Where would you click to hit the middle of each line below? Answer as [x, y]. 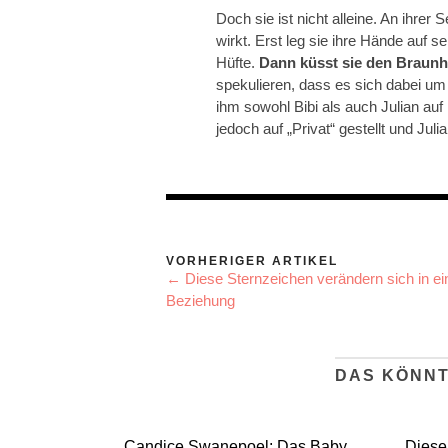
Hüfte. [235, 62]
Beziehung [200, 300]
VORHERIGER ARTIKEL [252, 260]
